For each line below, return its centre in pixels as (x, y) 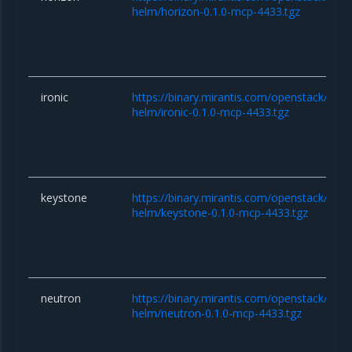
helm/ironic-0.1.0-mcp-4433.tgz (211, 112)
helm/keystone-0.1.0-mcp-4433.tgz (220, 212)
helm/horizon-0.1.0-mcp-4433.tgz (216, 11)
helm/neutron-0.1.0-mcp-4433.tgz (217, 313)
